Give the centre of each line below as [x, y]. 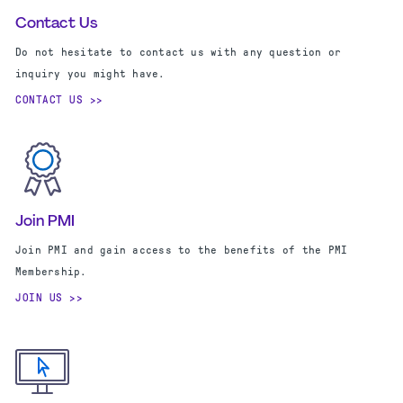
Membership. [51, 272]
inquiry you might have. [90, 74]
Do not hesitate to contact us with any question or [178, 52]
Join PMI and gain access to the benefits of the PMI [182, 250]
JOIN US [39, 298]
